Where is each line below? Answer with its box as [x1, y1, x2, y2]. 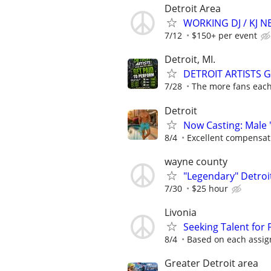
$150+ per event [192, 30, 257, 42]
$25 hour [192, 182, 228, 194]
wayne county [165, 154, 227, 168]
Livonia [165, 206, 197, 219]
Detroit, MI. [165, 53, 215, 67]
